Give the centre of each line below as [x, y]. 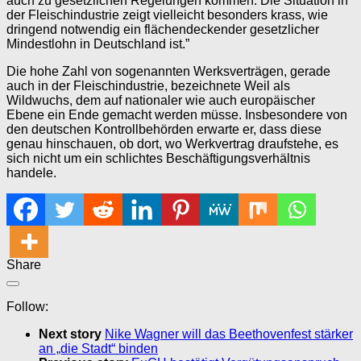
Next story [72, 334]
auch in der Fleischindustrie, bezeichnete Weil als [148, 85]
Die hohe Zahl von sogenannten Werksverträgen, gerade [168, 71]
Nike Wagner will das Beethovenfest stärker [229, 334]
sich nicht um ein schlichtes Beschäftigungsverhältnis [158, 158]
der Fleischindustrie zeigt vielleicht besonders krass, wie [167, 15]
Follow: [27, 306]
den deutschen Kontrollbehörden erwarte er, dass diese [164, 129]
